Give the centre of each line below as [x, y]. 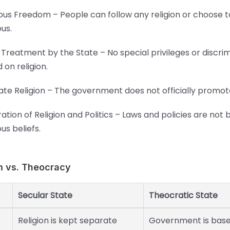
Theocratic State [183, 196]
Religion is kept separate [68, 221]
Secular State [45, 196]
